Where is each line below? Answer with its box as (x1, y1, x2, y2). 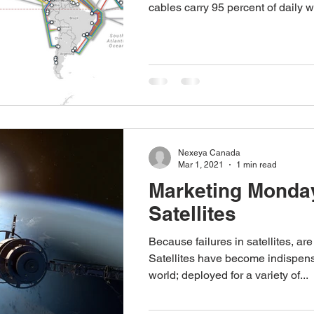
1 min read (236, 159, 277, 170)
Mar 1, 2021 (178, 159, 224, 170)
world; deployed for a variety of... (149, 268, 308, 282)
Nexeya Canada (178, 148, 240, 158)
